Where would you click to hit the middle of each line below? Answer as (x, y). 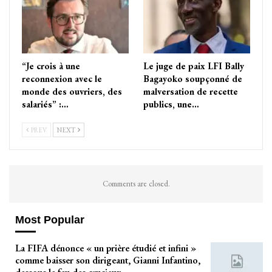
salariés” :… (45, 104)
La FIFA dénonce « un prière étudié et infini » (106, 248)
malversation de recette (191, 91)
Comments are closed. (136, 183)
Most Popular (50, 219)
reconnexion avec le (62, 78)
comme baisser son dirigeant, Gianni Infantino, (108, 260)
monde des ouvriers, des (72, 91)
